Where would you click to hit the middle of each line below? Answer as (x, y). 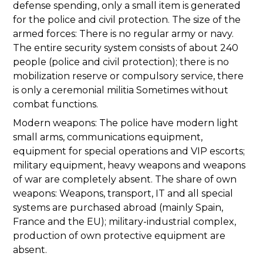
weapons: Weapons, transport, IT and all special (123, 194)
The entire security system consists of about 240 (126, 48)
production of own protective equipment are (119, 236)
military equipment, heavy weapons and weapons (129, 166)
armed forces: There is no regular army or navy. (123, 34)
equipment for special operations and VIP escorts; (129, 151)
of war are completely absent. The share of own (125, 180)
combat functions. (55, 104)
